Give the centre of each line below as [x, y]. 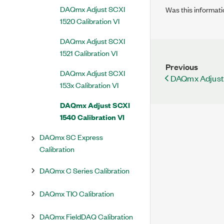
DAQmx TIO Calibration [77, 193]
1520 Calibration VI [90, 21]
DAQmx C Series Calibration [84, 170]
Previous [182, 66]
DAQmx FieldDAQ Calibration [86, 216]
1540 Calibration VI [92, 117]
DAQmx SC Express [71, 137]
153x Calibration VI [89, 85]
